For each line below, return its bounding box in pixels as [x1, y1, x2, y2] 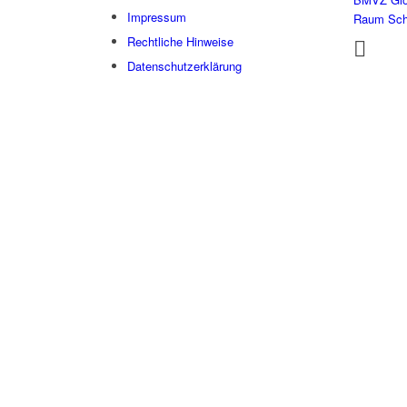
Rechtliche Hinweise [127, 33, 233, 51]
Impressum [127, 8, 186, 26]
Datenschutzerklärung [127, 57, 242, 75]
